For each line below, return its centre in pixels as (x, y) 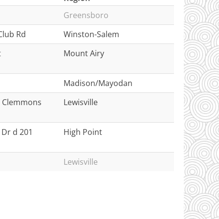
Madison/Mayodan (98, 83)
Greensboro (86, 15)
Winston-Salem (91, 34)
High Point (83, 132)
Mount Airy (84, 53)
